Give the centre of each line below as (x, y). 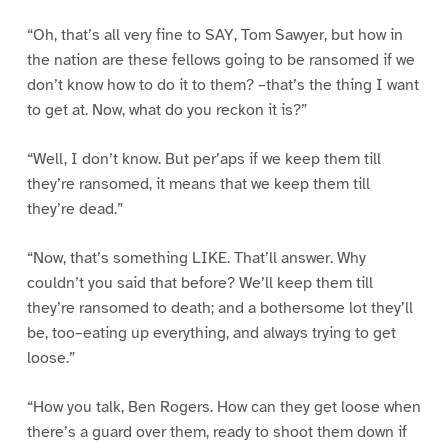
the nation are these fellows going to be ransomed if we (220, 59)
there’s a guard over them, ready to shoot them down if (216, 431)
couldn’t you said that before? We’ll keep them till (199, 282)
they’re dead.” (74, 208)
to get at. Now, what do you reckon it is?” (166, 109)
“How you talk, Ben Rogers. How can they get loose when (223, 406)
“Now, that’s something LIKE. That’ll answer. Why (196, 257)
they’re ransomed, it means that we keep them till (198, 183)
